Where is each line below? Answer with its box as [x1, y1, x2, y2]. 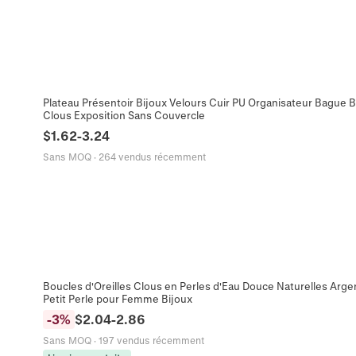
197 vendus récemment [98, 335, 204, 346]
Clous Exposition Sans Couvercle [42, 109, 205, 122]
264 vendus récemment [98, 151, 206, 163]
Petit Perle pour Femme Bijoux [42, 292, 192, 305]
